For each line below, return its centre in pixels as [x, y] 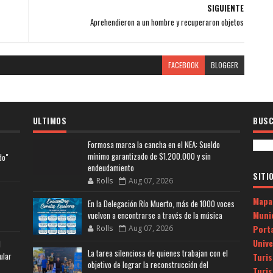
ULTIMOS [50, 120]
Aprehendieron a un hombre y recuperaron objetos [167, 22]
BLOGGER [224, 65]
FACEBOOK [183, 65]
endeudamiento [111, 167]
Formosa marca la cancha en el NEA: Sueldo [154, 144]
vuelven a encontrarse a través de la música [155, 215]
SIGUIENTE [225, 8]
